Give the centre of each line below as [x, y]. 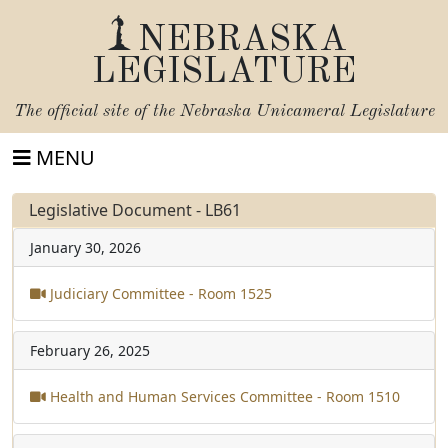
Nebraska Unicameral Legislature [307, 111]
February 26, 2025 [90, 350]
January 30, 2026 [85, 247]
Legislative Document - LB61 [135, 210]
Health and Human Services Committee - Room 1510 [223, 396]
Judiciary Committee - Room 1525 [159, 293]
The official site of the [96, 111]
